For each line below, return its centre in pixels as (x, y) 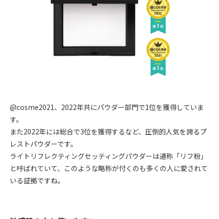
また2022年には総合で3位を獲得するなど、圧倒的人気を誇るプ (108, 132)
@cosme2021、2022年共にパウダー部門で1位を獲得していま (107, 107)
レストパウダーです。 (44, 144)
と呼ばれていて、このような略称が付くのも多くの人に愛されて (109, 168)
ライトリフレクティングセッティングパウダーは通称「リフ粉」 (109, 156)
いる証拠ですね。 (37, 181)
